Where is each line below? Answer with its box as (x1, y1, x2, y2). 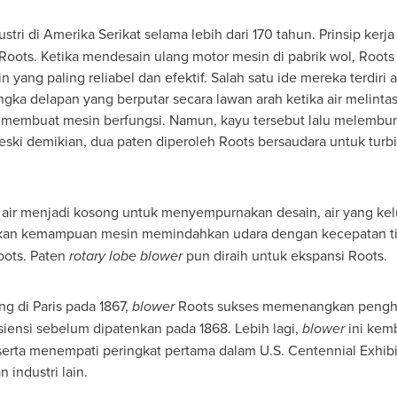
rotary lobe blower (68, 245, 183, 266)
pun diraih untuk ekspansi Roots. (182, 245, 387, 265)
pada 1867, (61, 296, 132, 315)
